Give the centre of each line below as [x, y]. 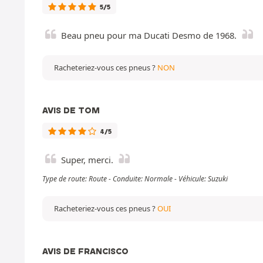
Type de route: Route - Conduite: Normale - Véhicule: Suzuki [135, 178]
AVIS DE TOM [71, 110]
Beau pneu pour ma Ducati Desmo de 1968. [149, 35]
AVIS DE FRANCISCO [85, 251]
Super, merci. [87, 159]
